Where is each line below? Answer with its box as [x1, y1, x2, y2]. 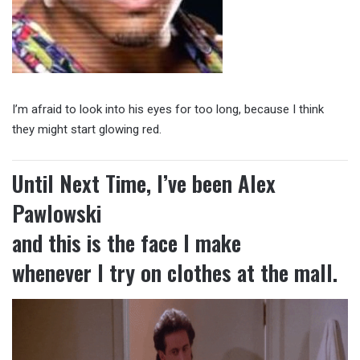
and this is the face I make [12, 227, 241, 260]
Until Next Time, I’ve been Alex [12, 167, 276, 200]
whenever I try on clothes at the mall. [12, 256, 337, 289]
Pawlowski [12, 197, 101, 230]
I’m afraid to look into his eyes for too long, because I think [12, 102, 324, 117]
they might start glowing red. [12, 122, 162, 137]
